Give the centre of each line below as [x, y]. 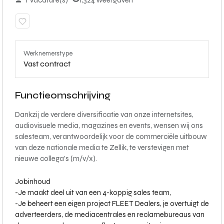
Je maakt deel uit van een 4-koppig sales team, [94, 192]
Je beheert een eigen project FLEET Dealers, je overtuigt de [113, 203]
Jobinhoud [33, 181]
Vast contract [47, 64]
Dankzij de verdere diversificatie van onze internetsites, [104, 114]
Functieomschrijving [63, 95]
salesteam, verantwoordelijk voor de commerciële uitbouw [111, 136]
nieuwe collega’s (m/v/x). [56, 158]
